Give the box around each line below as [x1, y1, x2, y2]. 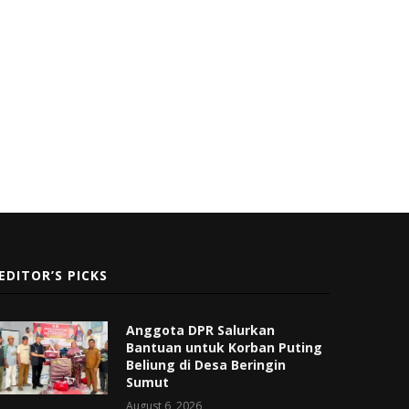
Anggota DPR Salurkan [126, 320, 276, 339]
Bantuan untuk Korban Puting [126, 338, 323, 356]
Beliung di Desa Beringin [126, 355, 287, 373]
